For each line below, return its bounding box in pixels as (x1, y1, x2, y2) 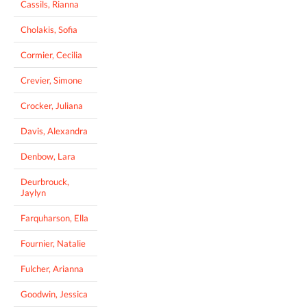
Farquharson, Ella (21, 212, 88, 224)
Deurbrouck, (21, 176, 69, 188)
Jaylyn (21, 187, 46, 199)
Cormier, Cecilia (21, 49, 82, 61)
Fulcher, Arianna (21, 263, 84, 275)
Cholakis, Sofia (21, 24, 77, 36)
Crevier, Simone (21, 75, 82, 86)
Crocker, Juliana (21, 100, 83, 112)
